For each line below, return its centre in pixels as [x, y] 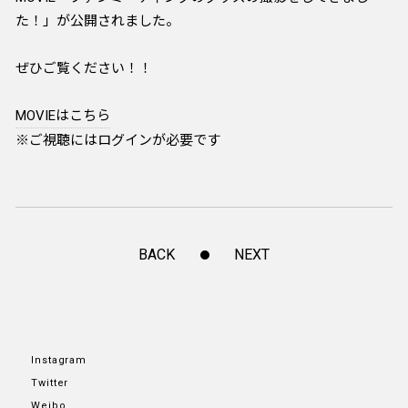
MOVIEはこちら [63, 116]
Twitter [50, 383]
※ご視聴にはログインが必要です [118, 140]
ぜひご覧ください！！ [84, 68]
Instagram [59, 360]
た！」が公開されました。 [97, 21]
